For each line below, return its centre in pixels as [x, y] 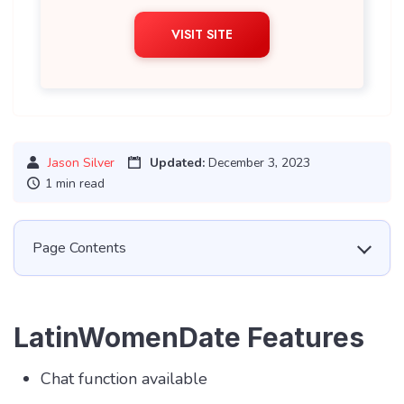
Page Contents [79, 248]
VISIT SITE [202, 35]
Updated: [177, 163]
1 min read [75, 184]
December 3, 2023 [257, 163]
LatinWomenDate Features [189, 338]
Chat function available [124, 379]
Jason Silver [81, 163]
